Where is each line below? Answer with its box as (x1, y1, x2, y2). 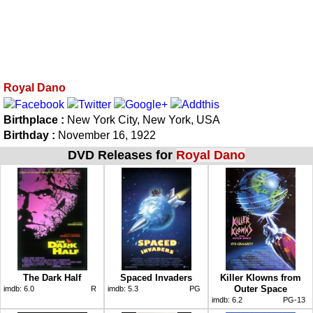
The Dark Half (23, 272, 81, 283)
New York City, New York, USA (67, 113, 220, 126)
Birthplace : (3, 113, 67, 126)
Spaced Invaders (120, 272, 192, 283)
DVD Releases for (68, 147, 176, 162)
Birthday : (3, 129, 55, 141)
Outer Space (234, 283, 287, 294)
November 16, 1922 (55, 129, 156, 141)
